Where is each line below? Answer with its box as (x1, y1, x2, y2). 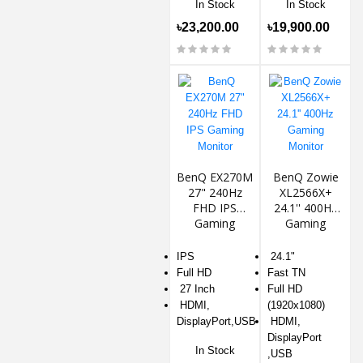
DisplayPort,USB (177, 314, 256, 327)
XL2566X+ (279, 184, 332, 200)
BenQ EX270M (177, 169, 253, 185)
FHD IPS (193, 199, 237, 216)
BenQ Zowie (272, 169, 339, 185)
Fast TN (267, 266, 305, 279)
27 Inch (177, 282, 215, 295)
